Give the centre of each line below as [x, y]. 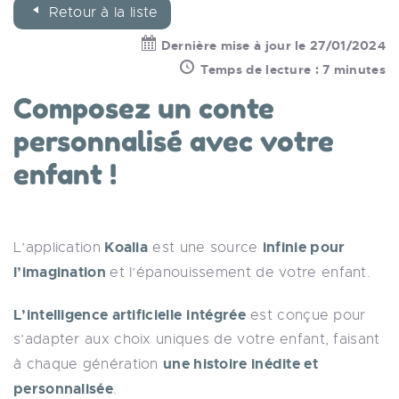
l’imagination [62, 272]
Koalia [124, 247]
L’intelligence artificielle [98, 315]
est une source [205, 248]
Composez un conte [144, 108]
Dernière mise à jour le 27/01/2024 [271, 45]
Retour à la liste [102, 12]
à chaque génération [89, 364]
